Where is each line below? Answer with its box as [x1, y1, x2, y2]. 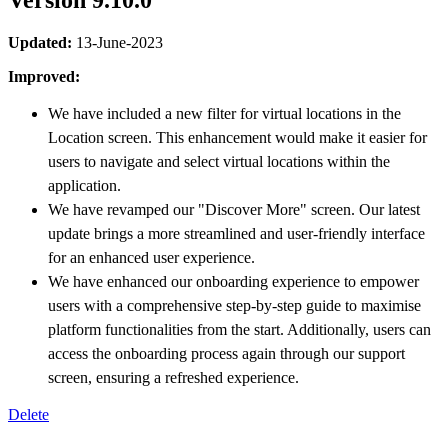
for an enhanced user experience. [48, 249, 255, 267]
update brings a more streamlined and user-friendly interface [48, 225, 425, 243]
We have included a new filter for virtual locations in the [48, 105, 401, 123]
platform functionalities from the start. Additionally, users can [48, 321, 431, 339]
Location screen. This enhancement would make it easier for [48, 129, 427, 147]
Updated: [8, 34, 72, 52]
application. [48, 177, 121, 195]
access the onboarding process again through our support [48, 345, 405, 363]
